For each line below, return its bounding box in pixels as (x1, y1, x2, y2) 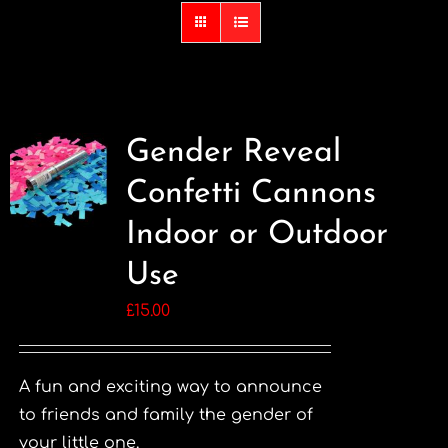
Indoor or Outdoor (125, 219, 388, 251)
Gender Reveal (125, 137, 341, 169)
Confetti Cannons (125, 178, 376, 210)
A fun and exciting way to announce (18, 378, 322, 396)
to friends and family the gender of (18, 406, 313, 424)
